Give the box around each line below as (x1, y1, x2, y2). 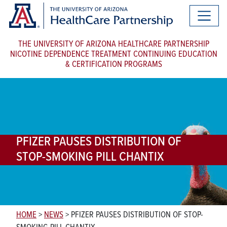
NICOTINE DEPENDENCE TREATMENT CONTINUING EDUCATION (10, 49, 217, 61)
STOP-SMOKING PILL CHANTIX (16, 148, 164, 166)
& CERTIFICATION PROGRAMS (65, 59, 162, 71)
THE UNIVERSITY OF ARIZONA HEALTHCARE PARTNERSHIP (18, 39, 209, 51)
